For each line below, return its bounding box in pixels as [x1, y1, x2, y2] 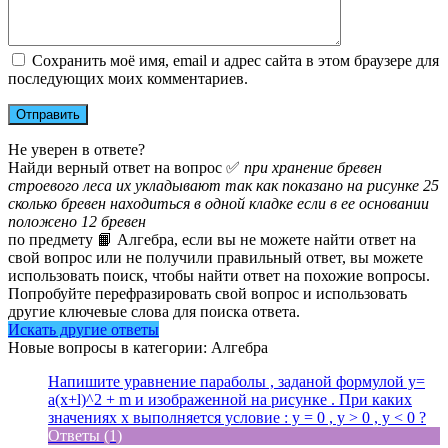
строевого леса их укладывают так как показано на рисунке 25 [8, 177, 439, 195]
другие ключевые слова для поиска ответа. [8, 303, 300, 321]
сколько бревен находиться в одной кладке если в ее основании [8, 195, 429, 213]
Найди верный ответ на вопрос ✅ [8, 159, 244, 177]
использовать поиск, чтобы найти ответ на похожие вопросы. [8, 267, 430, 285]
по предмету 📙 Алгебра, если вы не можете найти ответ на [8, 231, 416, 249]
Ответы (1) [48, 427, 122, 445]
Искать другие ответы [8, 321, 159, 339]
